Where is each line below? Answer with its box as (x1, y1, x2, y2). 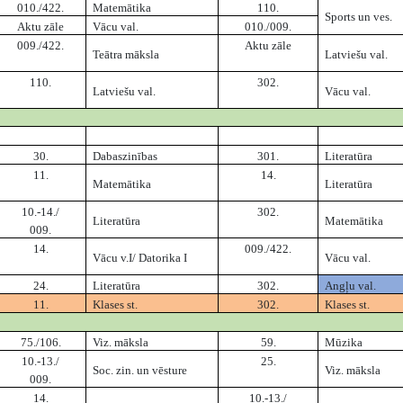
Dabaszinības (93, 149, 158, 164)
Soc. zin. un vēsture (93, 363, 188, 378)
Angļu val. (325, 279, 377, 293)
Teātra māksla (93, 48, 160, 62)
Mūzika (325, 336, 363, 350)
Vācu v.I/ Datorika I (93, 251, 188, 265)
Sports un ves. (325, 10, 393, 24)
